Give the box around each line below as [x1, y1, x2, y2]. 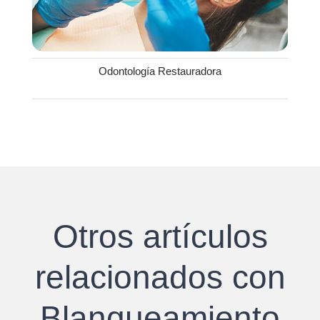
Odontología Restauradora [99, 65, 221, 78]
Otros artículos [52, 218, 268, 256]
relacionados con [34, 259, 286, 296]
